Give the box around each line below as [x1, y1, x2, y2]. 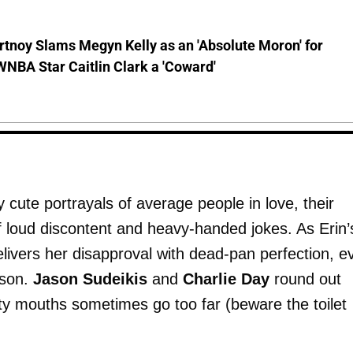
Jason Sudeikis [33, 269, 147, 288]
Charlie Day [183, 269, 269, 288]
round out [269, 269, 341, 288]
